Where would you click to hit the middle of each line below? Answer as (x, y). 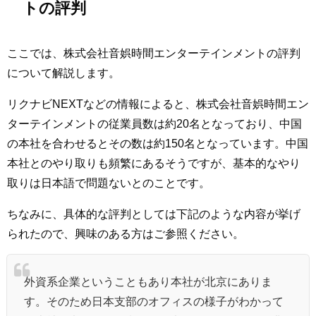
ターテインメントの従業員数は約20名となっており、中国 (154, 124)
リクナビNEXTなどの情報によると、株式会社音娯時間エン (158, 104)
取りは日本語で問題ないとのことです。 (109, 183)
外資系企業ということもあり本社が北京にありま (148, 282)
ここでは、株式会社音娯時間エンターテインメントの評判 (154, 53)
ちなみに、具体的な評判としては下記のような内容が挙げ (154, 214)
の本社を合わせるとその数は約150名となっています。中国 (158, 144)
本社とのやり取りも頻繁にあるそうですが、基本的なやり (154, 163)
